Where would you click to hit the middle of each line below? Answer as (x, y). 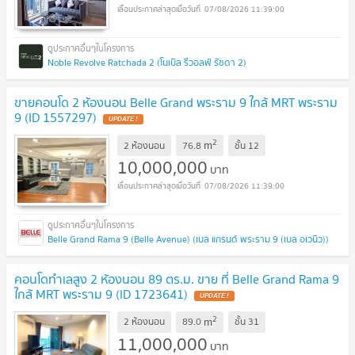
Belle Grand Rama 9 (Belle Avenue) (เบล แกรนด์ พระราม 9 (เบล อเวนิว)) (188, 239)
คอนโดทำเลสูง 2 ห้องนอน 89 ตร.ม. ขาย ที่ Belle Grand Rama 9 (177, 279)
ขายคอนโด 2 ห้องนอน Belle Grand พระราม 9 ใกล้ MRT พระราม (176, 103)
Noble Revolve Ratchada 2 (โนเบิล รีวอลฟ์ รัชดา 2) (147, 63)
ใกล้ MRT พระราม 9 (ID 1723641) (101, 294)
